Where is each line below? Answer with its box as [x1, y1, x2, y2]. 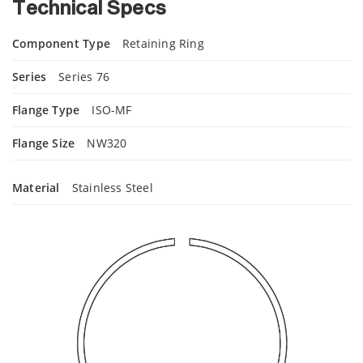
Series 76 [58, 69, 110, 84]
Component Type [12, 36, 110, 51]
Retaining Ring [122, 36, 204, 51]
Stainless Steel [71, 180, 153, 195]
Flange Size [12, 135, 75, 151]
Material [12, 180, 60, 195]
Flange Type [12, 102, 80, 117]
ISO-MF [92, 102, 132, 117]
